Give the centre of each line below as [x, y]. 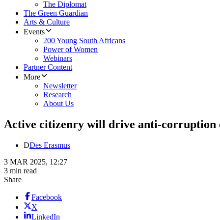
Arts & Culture [47, 22]
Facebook [47, 197]
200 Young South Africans [84, 41]
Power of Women [70, 50]
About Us [58, 104]
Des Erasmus [50, 145]
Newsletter [60, 86]
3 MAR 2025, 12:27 [36, 162]
